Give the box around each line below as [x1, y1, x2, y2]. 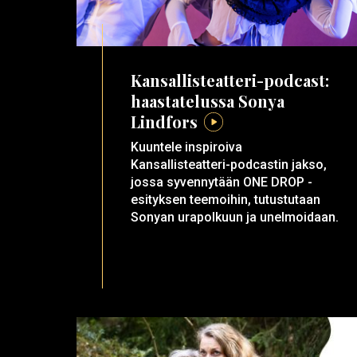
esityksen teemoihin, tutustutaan [130, 192, 320, 208]
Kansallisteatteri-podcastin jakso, [130, 157, 327, 173]
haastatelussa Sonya [130, 90, 284, 112]
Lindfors [130, 111, 198, 133]
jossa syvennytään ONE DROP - [130, 175, 312, 190]
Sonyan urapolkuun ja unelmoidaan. [130, 210, 339, 226]
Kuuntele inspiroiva [130, 139, 242, 155]
